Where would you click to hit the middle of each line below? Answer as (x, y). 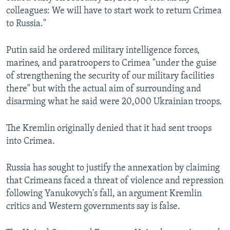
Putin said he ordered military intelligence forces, (103, 51)
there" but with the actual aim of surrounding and (104, 89)
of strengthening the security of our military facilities (110, 76)
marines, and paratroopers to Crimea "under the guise (111, 64)
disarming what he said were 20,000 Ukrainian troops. (114, 102)
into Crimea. (31, 142)
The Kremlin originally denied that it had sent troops (109, 129)
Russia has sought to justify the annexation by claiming (113, 168)
